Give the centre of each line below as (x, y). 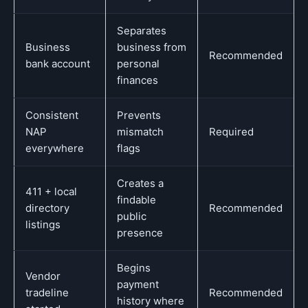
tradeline (47, 293)
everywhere (55, 148)
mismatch (140, 132)
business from (152, 47)
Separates (142, 31)
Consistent (52, 115)
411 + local (51, 191)
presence (140, 233)
